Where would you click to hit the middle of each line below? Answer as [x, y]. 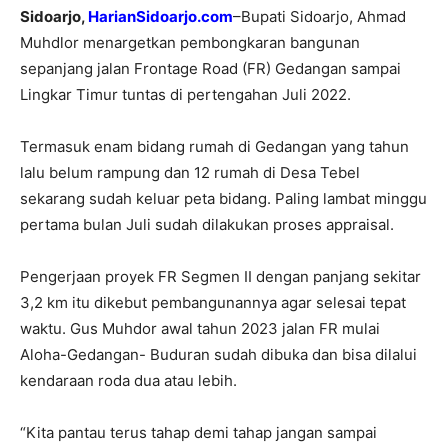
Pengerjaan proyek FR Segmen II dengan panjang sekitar [220, 276]
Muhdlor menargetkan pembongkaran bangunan [190, 42]
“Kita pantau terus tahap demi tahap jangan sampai [198, 432]
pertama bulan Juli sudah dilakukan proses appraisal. [207, 224]
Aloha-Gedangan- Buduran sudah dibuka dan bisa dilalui [218, 354]
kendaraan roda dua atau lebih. [128, 380]
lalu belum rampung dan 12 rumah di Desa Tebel [190, 172]
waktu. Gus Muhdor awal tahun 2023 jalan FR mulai [200, 328]
